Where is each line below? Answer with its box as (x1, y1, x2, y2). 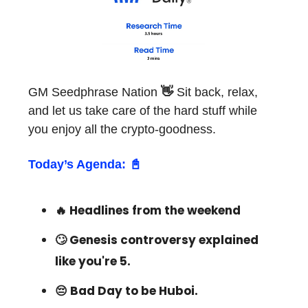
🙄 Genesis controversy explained (55, 232, 258, 249)
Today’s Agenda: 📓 (28, 157, 142, 172)
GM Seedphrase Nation (28, 85, 157, 100)
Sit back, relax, (177, 85, 258, 100)
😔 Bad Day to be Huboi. (55, 283, 198, 300)
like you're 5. (55, 253, 131, 270)
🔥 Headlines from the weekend (55, 202, 241, 219)
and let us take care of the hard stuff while (28, 104, 257, 118)
